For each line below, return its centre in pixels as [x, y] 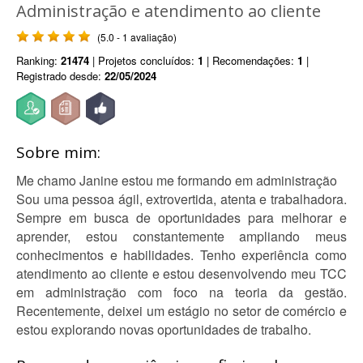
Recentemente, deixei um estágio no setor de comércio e [181, 311]
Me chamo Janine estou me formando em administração [177, 180]
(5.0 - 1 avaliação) [137, 37]
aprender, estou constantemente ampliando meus [181, 236]
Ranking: [38, 60]
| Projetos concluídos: [143, 60]
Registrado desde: [60, 76]
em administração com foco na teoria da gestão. [181, 292]
